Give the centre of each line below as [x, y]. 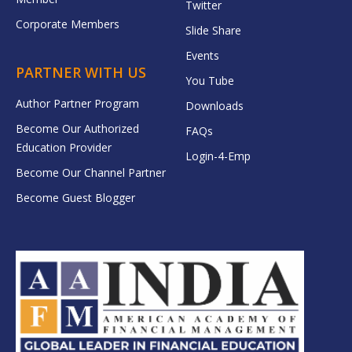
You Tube [210, 80]
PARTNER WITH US [81, 72]
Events [202, 55]
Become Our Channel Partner [91, 172]
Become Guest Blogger [75, 197]
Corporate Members [68, 24]
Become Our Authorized [77, 128]
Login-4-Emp [218, 156]
